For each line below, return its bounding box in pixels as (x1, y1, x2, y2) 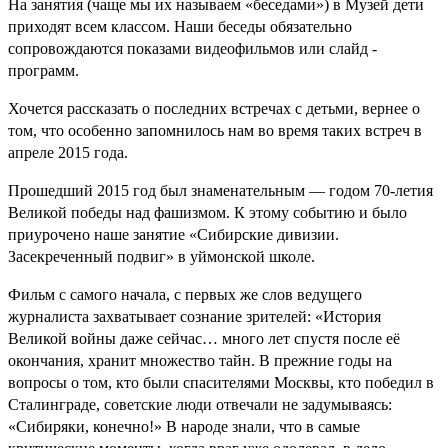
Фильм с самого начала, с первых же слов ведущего (8, 285, 362, 303)
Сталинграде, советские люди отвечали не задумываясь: (8, 395, 392, 413)
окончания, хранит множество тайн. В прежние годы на (8, 351, 392, 369)
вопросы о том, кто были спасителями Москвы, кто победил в (8, 373, 434, 391)
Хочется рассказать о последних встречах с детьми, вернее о (8, 99, 420, 117)
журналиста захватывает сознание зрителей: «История (8, 307, 381, 325)
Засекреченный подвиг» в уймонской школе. (8, 247, 315, 265)
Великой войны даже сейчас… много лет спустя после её (8, 329, 400, 347)
